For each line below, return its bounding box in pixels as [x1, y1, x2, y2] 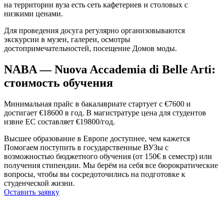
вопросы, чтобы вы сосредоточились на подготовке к [4, 169, 185, 178]
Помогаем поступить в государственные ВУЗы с [4, 143, 168, 152]
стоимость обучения [4, 76, 113, 90]
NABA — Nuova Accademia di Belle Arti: [4, 63, 216, 76]
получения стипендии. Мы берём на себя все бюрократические [4, 161, 218, 169]
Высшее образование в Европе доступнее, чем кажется [4, 134, 190, 143]
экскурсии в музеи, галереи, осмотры [4, 35, 130, 44]
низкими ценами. [4, 9, 63, 18]
